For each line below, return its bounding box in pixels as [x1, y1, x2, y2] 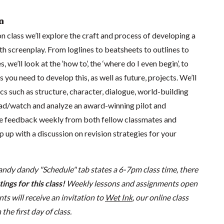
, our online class [132, 192, 188, 202]
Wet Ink [104, 192, 132, 202]
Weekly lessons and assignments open [66, 178, 197, 188]
